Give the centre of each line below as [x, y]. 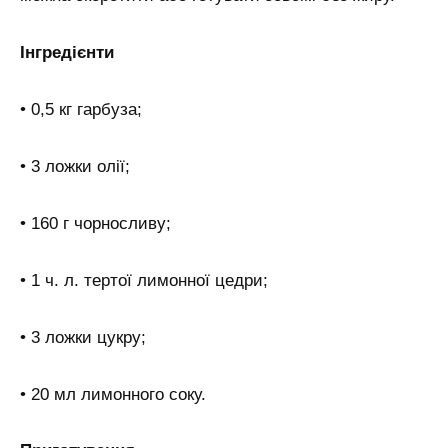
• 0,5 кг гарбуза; [81, 110]
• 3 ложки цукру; [83, 337]
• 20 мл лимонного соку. [113, 394]
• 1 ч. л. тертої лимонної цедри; [144, 280]
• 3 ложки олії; [75, 167]
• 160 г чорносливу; [95, 223]
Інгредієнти [67, 53]
